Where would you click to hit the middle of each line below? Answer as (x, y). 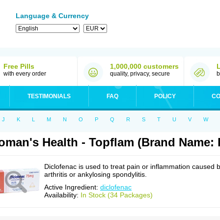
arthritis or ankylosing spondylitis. (96, 174)
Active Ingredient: (72, 187)
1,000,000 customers (144, 66)
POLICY (165, 96)
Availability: (62, 195)
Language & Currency (52, 16)
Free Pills (19, 66)
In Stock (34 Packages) (117, 195)
